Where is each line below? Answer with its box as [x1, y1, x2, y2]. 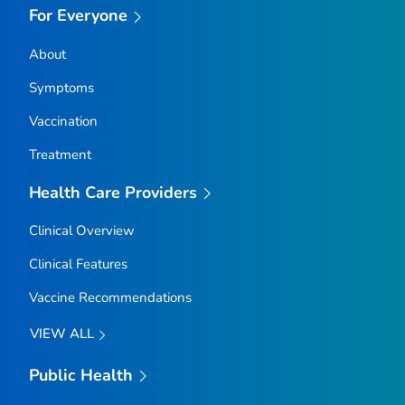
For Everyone [28, 5, 128, 27]
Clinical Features [28, 255, 127, 274]
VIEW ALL [29, 325, 98, 344]
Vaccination [28, 111, 98, 130]
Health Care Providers [28, 181, 198, 203]
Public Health [28, 363, 134, 386]
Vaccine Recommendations [28, 288, 192, 307]
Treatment [28, 145, 91, 164]
